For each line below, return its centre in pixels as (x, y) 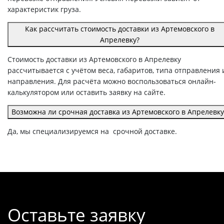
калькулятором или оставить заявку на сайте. (86, 92)
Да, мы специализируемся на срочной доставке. (92, 131)
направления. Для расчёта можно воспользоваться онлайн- (112, 81)
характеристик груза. (44, 9)
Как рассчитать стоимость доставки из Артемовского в (119, 28)
